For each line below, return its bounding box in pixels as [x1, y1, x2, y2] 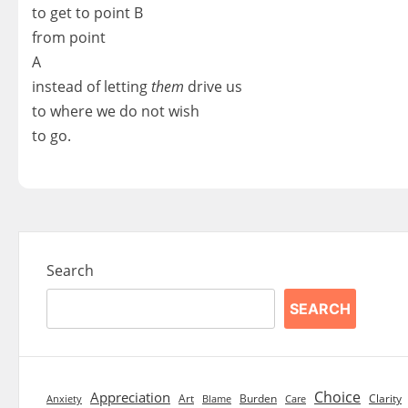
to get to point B [32, 2, 143, 23]
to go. [32, 125, 71, 146]
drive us [184, 76, 242, 97]
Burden [240, 390, 277, 406]
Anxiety [46, 392, 82, 405]
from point [32, 26, 106, 47]
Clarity [369, 390, 402, 406]
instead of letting [32, 76, 151, 97]
